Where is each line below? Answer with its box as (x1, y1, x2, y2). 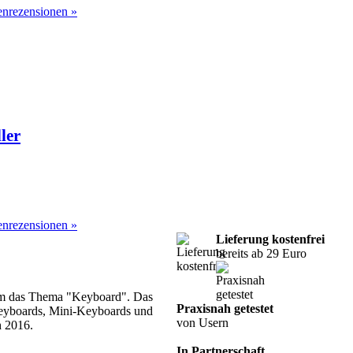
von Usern (176, 316, 229, 330)
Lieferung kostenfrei (216, 232, 325, 247)
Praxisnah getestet (176, 302, 273, 316)
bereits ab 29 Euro (216, 247, 307, 261)
